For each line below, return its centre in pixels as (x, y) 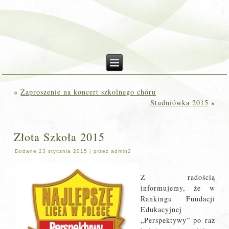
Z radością (178, 177)
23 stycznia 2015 (63, 151)
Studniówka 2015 (179, 102)
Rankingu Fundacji (178, 199)
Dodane (26, 151)
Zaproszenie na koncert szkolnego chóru (88, 92)
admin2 (121, 151)
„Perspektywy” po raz (178, 220)
